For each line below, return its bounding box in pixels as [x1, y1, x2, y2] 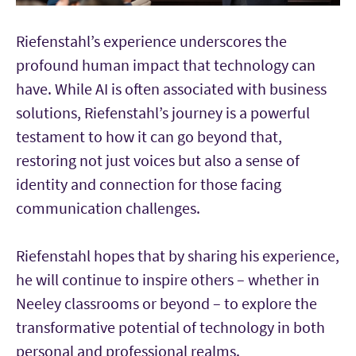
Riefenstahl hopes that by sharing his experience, [16, 246, 339, 265]
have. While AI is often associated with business [16, 79, 327, 99]
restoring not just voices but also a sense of [16, 150, 300, 170]
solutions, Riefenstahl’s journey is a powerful [16, 103, 310, 122]
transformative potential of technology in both [16, 317, 325, 337]
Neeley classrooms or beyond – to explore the [16, 293, 317, 313]
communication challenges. [16, 198, 200, 218]
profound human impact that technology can [16, 55, 315, 75]
